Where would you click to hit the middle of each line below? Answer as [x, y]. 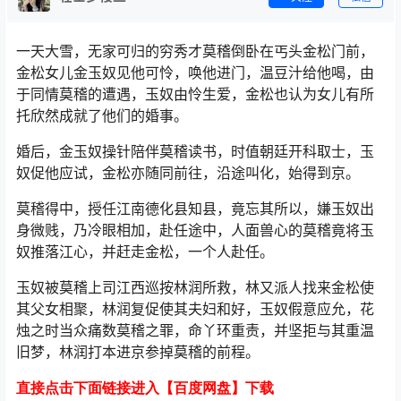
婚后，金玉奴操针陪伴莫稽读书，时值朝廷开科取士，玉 [195, 151]
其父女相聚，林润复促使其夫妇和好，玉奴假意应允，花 [195, 309]
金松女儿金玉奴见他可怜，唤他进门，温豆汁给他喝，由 [195, 73]
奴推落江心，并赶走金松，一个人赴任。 [145, 252]
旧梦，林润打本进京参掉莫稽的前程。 [138, 352]
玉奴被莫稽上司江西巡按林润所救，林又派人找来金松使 [195, 287]
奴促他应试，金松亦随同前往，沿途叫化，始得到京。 [188, 173]
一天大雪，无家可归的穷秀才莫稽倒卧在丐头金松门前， [195, 51]
